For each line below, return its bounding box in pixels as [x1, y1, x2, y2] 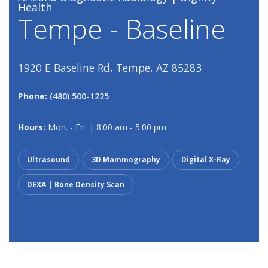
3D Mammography [91, 154, 160, 165]
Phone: [18, 90, 47, 102]
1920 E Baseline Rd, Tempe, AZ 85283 [18, 60, 202, 75]
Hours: [18, 121, 45, 133]
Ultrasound [27, 154, 71, 165]
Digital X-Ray [181, 154, 231, 165]
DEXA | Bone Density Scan [27, 179, 125, 190]
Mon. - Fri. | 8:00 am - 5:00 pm [45, 121, 166, 133]
